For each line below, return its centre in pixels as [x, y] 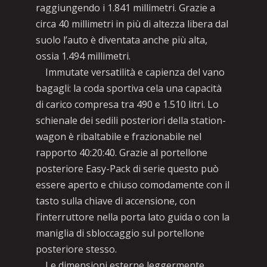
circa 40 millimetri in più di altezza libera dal [132, 24]
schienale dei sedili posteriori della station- [131, 120]
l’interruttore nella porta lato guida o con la [132, 217]
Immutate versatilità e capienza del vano [130, 72]
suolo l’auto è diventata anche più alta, [121, 40]
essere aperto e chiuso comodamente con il [132, 185]
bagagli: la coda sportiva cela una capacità [128, 88]
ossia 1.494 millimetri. [83, 56]
